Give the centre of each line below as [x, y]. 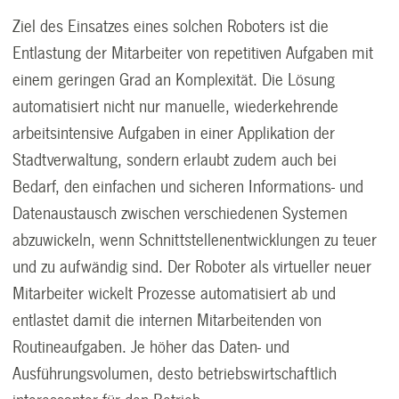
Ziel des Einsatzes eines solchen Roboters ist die [171, 26]
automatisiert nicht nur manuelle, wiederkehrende [176, 106]
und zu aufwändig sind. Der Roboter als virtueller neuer [192, 267]
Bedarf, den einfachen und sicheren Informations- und [188, 187]
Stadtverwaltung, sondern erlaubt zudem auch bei [175, 160]
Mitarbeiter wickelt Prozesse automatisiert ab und [175, 293]
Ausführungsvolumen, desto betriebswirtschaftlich [175, 374]
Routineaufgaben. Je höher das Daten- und [151, 347]
